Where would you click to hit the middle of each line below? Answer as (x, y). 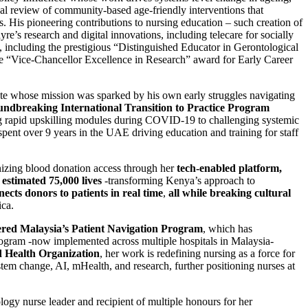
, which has (228, 228)
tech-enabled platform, (229, 168)
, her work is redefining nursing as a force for (197, 253)
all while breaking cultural (230, 192)
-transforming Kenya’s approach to (178, 180)
